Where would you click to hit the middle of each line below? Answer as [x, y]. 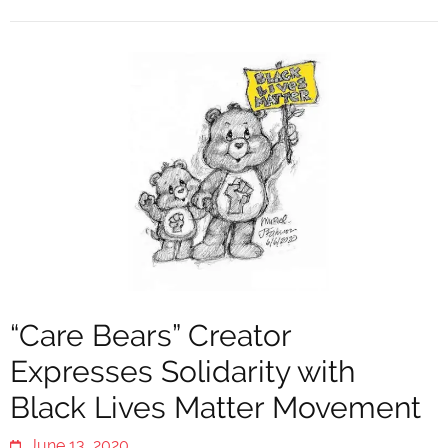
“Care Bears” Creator [150, 336]
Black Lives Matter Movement [215, 408]
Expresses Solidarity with [182, 372]
